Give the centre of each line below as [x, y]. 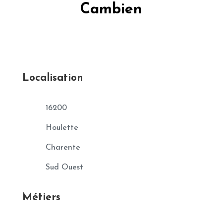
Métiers [41, 198]
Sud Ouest [64, 168]
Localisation [53, 78]
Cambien [111, 10]
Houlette [62, 128]
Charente [63, 148]
